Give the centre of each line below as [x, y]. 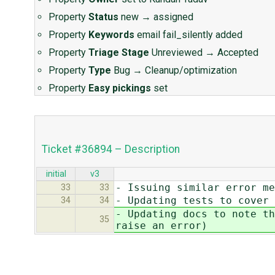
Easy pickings [120, 88]
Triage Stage [119, 53]
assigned [173, 17]
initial [56, 174]
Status [103, 17]
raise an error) [161, 226]
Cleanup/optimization [191, 71]
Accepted [238, 53]
